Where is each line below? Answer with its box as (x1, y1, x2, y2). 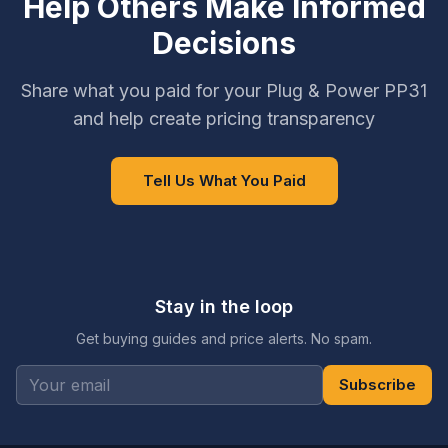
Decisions (152, 25, 296, 61)
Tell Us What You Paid (142, 171, 306, 190)
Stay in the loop (155, 296, 293, 317)
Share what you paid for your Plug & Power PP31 (21, 80, 427, 101)
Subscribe (339, 375, 416, 394)
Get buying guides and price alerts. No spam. (76, 330, 372, 347)
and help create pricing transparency (73, 108, 375, 129)
